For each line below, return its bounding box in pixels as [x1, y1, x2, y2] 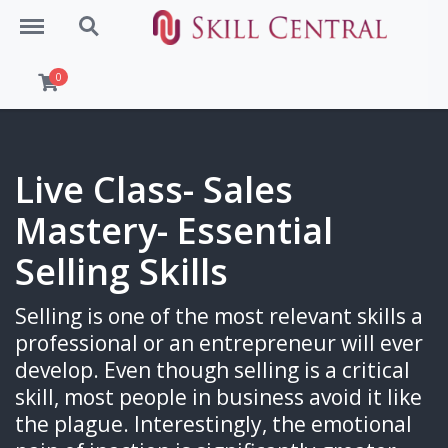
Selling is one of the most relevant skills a [15, 301, 423, 330]
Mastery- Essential [15, 206, 333, 255]
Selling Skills [15, 247, 228, 296]
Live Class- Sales [15, 165, 293, 214]
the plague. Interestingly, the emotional [15, 409, 412, 438]
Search [68, 6, 114, 26]
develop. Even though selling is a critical [15, 355, 410, 384]
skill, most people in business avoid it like [15, 382, 422, 411]
